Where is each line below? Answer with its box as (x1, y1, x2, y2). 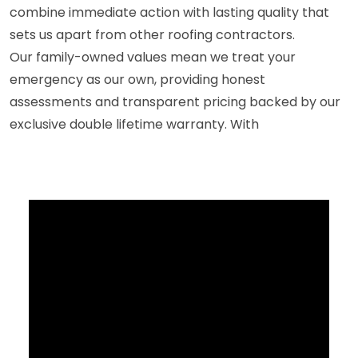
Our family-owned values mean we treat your (10, 47, 296, 66)
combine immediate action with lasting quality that (10, 2, 329, 22)
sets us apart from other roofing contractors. (10, 25, 295, 44)
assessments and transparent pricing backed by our (10, 92, 340, 111)
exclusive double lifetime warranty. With (10, 114, 259, 133)
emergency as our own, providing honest (10, 70, 265, 89)
